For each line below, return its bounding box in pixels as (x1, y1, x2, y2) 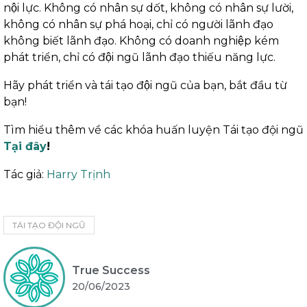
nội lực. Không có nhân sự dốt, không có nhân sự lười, (3, 1, 293, 15)
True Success (72, 263, 150, 277)
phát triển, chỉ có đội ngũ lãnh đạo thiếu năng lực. (3, 51, 275, 64)
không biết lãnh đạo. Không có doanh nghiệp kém (3, 34, 279, 48)
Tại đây (3, 140, 47, 153)
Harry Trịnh (47, 168, 110, 182)
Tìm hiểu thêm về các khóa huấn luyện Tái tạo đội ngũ (3, 123, 304, 137)
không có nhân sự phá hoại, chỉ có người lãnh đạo (3, 18, 273, 32)
